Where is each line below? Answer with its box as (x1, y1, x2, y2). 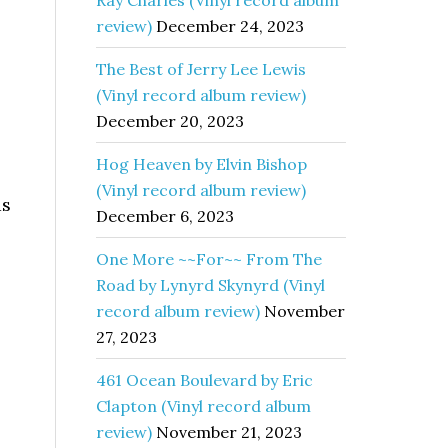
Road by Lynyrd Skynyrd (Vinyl (96, 275, 325, 295)
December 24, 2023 (156, 16, 304, 36)
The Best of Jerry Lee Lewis (96, 59, 306, 79)
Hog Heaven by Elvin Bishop (96, 154, 307, 174)
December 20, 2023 (96, 111, 244, 131)
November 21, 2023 (156, 422, 302, 442)
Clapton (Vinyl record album (96, 396, 311, 416)
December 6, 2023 (96, 206, 234, 226)
